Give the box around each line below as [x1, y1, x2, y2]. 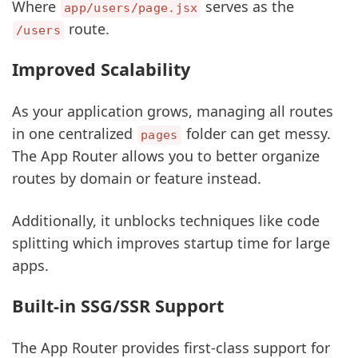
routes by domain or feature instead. [12, 168, 261, 188]
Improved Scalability [12, 58, 190, 82]
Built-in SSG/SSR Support [12, 294, 224, 318]
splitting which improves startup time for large [12, 233, 330, 253]
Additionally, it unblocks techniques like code [12, 210, 320, 230]
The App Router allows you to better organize [12, 145, 320, 165]
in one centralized [12, 123, 137, 143]
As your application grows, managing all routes [12, 101, 333, 121]
